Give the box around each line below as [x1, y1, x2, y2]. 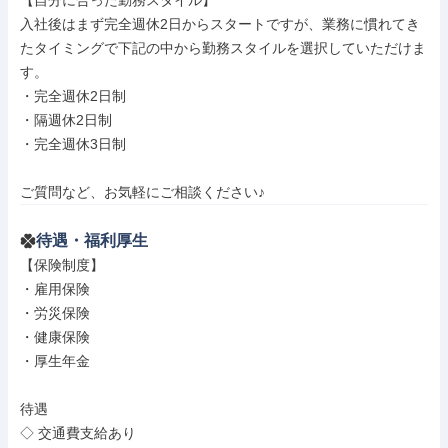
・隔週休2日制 [20, 112, 112, 128]
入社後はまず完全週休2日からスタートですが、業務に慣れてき [20, 16, 420, 32]
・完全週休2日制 [20, 88, 126, 104]
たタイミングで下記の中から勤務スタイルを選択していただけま [20, 40, 426, 56]
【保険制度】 [20, 257, 104, 273]
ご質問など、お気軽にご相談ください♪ [20, 184, 265, 200]
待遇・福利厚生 [36, 232, 148, 249]
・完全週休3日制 [20, 136, 126, 152]
